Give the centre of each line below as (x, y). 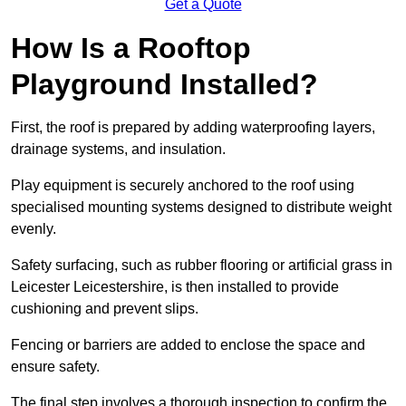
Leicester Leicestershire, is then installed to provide (175, 287)
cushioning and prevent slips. (106, 309)
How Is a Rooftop (131, 48)
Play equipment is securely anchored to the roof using (183, 186)
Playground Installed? (164, 85)
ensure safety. (57, 367)
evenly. (35, 229)
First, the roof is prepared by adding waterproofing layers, (193, 128)
